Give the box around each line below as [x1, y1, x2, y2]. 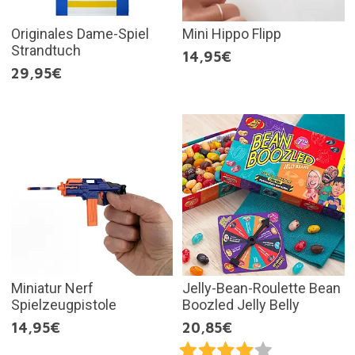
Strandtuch [10, 41, 81, 59]
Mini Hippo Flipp [182, 25, 281, 42]
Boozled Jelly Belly [182, 296, 300, 313]
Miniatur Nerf [10, 280, 94, 296]
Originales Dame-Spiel [10, 25, 149, 42]
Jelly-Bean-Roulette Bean [182, 280, 341, 296]
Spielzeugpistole [10, 296, 116, 313]
